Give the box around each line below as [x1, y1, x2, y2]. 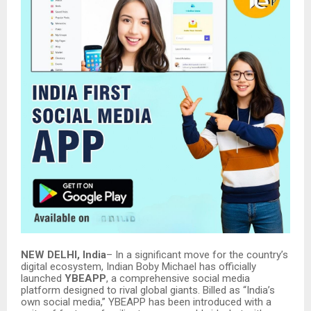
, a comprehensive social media [106, 271, 250, 285]
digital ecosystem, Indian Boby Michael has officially [21, 260, 256, 273]
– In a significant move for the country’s [106, 248, 288, 261]
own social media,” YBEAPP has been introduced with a [21, 295, 271, 308]
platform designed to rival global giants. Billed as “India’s [21, 283, 275, 296]
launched [21, 271, 65, 285]
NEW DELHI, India [21, 248, 106, 261]
